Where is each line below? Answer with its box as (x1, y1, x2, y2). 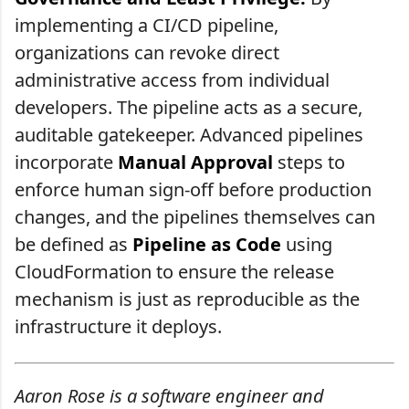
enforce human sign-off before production (15, 177, 372, 203)
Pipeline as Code (132, 232, 281, 257)
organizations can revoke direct (15, 40, 279, 66)
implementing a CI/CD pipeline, (15, 13, 278, 38)
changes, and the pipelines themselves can (15, 204, 375, 230)
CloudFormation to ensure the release (15, 259, 334, 285)
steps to (273, 150, 345, 175)
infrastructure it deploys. (15, 314, 222, 340)
